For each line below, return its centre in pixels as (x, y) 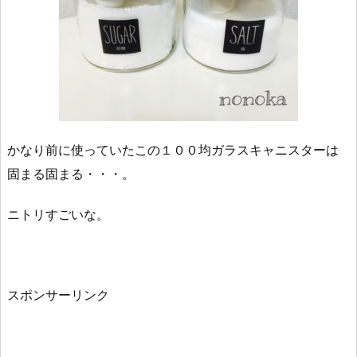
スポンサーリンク (58, 295)
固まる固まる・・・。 (71, 173)
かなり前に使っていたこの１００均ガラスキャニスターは (173, 149)
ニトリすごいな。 (58, 214)
